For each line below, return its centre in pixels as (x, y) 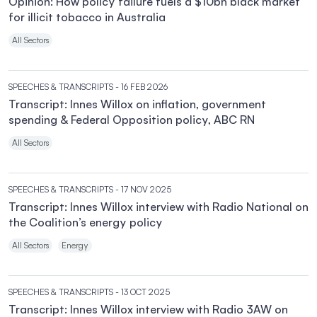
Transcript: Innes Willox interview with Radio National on (158, 207)
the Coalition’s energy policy (86, 222)
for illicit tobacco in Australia (87, 17)
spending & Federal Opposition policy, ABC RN (132, 120)
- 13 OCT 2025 (143, 292)
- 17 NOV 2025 (143, 189)
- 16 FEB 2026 (142, 87)
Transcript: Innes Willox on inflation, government (137, 104)
